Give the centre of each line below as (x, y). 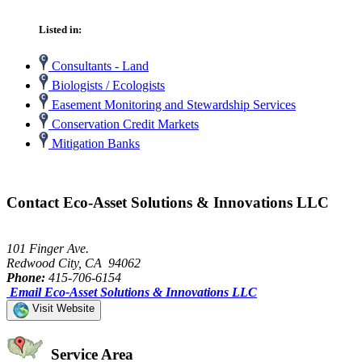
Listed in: (60, 30)
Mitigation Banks (94, 144)
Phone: (26, 277)
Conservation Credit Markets (124, 124)
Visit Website (62, 308)
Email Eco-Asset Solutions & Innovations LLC (133, 292)
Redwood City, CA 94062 (74, 263)
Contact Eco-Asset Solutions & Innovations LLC (168, 202)
